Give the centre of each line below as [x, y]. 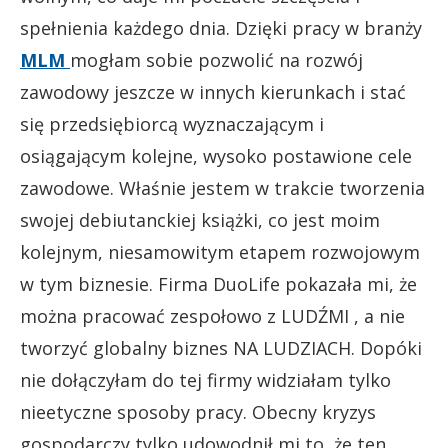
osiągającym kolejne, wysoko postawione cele [216, 155]
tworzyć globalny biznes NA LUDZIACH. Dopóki [221, 347]
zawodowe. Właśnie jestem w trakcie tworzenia [222, 187]
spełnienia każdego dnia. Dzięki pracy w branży [221, 27]
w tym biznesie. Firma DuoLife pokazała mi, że [218, 283]
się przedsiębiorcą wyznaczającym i [172, 123]
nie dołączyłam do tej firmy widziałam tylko [205, 379]
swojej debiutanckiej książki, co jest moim [200, 219]
